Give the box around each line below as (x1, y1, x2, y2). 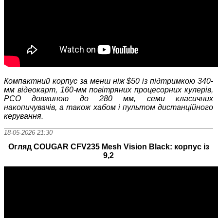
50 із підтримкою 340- (131, 76, 214, 85)
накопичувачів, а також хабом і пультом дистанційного (4, 103, 214, 111)
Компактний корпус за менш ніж (4, 76, 127, 85)
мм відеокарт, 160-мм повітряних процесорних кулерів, (4, 85, 214, 94)
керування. (4, 111, 43, 120)
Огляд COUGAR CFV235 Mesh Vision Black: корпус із (8, 142, 209, 151)
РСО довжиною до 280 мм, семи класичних (4, 94, 214, 103)
